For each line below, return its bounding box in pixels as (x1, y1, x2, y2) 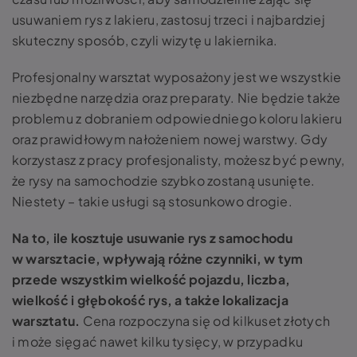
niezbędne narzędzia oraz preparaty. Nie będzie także (12, 89, 341, 106)
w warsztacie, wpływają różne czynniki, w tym (12, 250, 304, 267)
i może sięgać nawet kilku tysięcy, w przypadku (12, 333, 304, 350)
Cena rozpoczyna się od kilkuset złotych (82, 312, 331, 329)
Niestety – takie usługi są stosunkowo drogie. (12, 193, 292, 210)
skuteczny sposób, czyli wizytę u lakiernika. (12, 32, 278, 49)
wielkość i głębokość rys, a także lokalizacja (12, 292, 288, 308)
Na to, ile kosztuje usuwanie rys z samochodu (12, 229, 293, 246)
